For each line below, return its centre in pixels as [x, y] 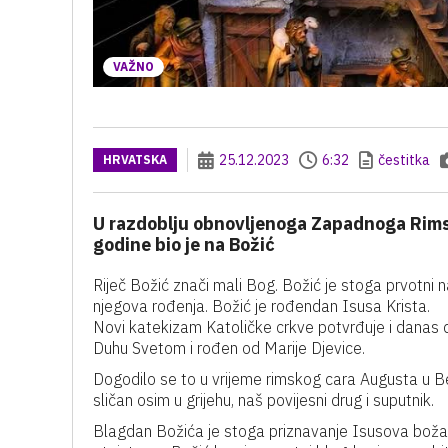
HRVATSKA [135, 159]
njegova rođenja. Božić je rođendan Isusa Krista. [261, 306]
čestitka [404, 160]
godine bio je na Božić [184, 244]
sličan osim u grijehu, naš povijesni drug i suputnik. [263, 400]
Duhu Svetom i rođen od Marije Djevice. [229, 348]
